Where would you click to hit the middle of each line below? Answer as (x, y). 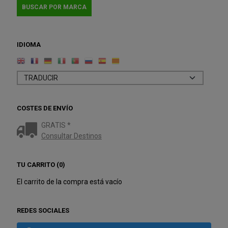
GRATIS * (56, 125)
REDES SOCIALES (43, 210)
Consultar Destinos (71, 136)
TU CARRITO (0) (41, 164)
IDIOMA (29, 45)
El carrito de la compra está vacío (69, 181)
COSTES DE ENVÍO (45, 108)
